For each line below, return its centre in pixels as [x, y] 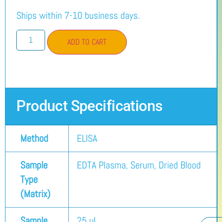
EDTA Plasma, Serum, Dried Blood [139, 166]
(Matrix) [35, 194]
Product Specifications [89, 106]
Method [34, 139]
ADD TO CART [87, 42]
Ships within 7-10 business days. [78, 15]
